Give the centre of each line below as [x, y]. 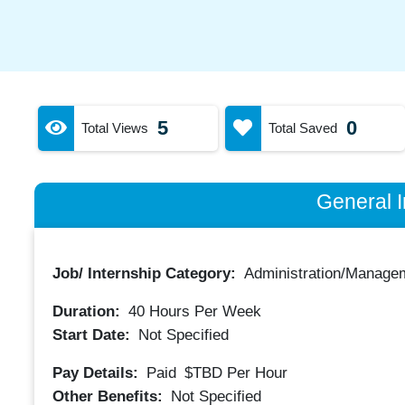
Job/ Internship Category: [146, 273]
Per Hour [257, 372]
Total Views [114, 127]
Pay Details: [97, 372]
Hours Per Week [202, 311]
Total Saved [302, 127]
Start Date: [93, 334]
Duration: [88, 311]
